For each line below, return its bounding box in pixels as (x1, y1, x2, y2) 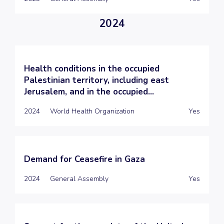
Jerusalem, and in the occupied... (24, 85, 154, 97)
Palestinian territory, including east (24, 74, 169, 86)
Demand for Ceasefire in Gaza (24, 153, 145, 165)
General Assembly (50, 173, 108, 183)
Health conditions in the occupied (24, 62, 159, 74)
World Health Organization (50, 106, 134, 116)
